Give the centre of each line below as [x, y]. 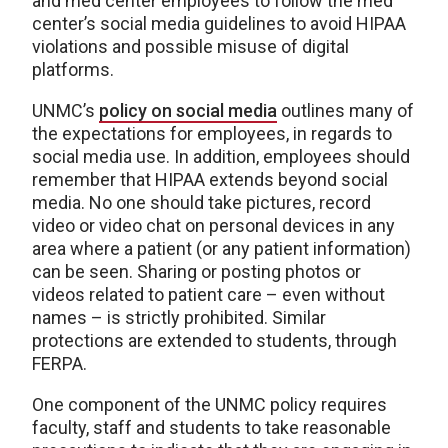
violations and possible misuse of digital [190, 46]
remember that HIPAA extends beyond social [210, 179]
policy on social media [188, 110]
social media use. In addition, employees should [221, 156]
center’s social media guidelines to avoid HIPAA [219, 23]
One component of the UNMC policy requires [209, 404]
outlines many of [345, 110]
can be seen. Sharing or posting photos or [196, 271]
